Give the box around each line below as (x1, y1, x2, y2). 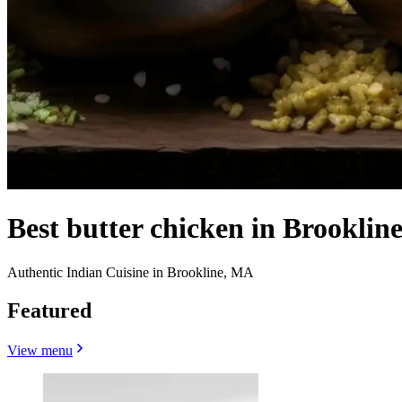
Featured (7, 298, 92, 322)
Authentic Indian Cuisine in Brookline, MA (7, 264, 254, 280)
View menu (7, 342, 73, 358)
